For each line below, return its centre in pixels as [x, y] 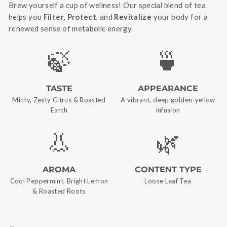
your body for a [180, 17]
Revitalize [133, 17]
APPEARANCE [168, 89]
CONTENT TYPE [168, 170]
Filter [53, 17]
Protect [82, 17]
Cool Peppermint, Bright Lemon [59, 181]
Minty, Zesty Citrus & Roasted [59, 100]
